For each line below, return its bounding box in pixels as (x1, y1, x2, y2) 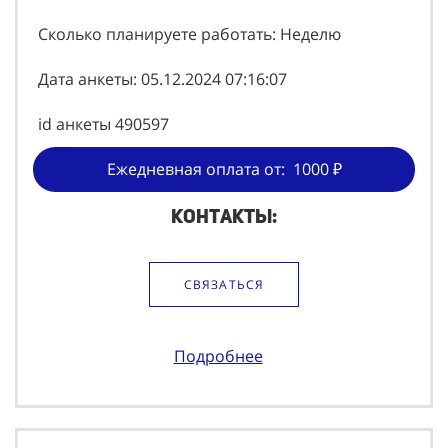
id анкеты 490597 (38, 113, 169, 136)
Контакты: (171, 205, 277, 229)
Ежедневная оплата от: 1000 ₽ (106, 158, 342, 181)
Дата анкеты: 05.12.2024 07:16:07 (38, 68, 287, 91)
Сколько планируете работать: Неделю (38, 23, 341, 46)
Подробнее (173, 345, 263, 368)
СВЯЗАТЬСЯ (183, 276, 265, 294)
